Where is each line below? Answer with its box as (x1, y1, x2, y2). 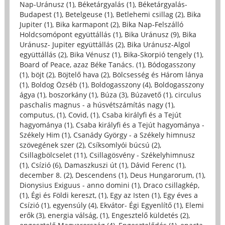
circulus (174, 89, 201, 99)
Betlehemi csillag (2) (116, 9, 183, 19)
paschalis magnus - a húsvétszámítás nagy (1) (19, 99, 173, 109)
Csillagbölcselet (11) (19, 150, 86, 160)
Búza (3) (100, 89, 127, 99)
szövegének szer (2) (19, 140, 84, 150)
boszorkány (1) (48, 89, 97, 99)
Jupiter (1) (19, 19, 52, 29)
